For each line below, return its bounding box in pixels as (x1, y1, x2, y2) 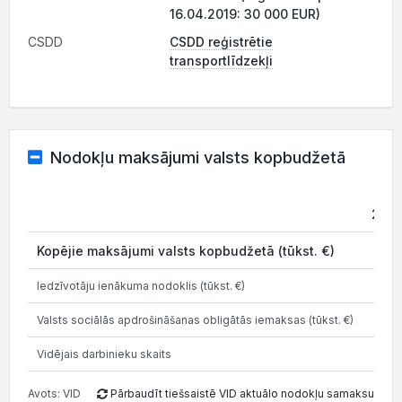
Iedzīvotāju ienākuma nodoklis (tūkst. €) (37, 279, 245, 293)
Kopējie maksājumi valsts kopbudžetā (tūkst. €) (37, 243, 335, 258)
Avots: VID (28, 387, 81, 400)
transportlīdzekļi (170, 53, 273, 68)
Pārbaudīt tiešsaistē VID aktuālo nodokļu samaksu (108, 387, 374, 400)
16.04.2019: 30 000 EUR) (170, 6, 320, 22)
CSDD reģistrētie (170, 34, 273, 49)
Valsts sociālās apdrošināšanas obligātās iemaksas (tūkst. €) (37, 313, 354, 327)
